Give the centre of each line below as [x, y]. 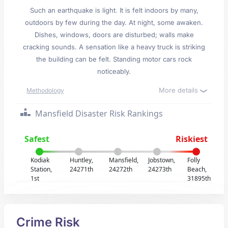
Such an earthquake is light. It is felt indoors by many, [114, 10]
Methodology [45, 90]
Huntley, [82, 160]
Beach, [197, 169]
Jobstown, [161, 160]
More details [179, 90]
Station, [41, 169]
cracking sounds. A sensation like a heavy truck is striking [114, 47]
